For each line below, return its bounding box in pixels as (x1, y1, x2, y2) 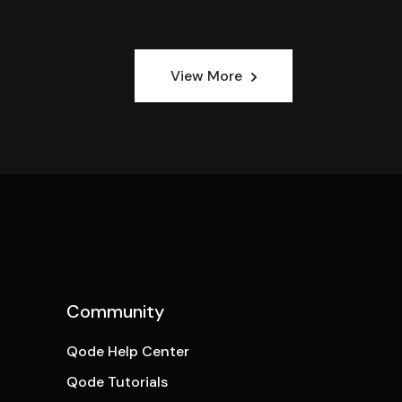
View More (170, 66, 242, 86)
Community (66, 299, 164, 323)
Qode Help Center (66, 341, 189, 361)
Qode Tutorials (66, 371, 168, 391)
